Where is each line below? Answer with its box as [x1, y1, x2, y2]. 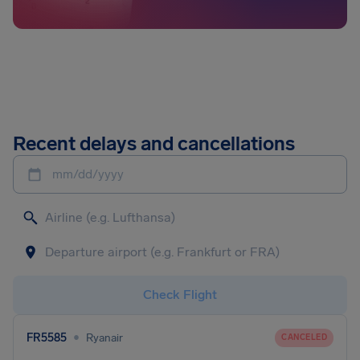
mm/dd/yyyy [52, 166, 124, 182]
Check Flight [143, 287, 217, 302]
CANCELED [281, 332, 327, 342]
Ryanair [86, 330, 123, 345]
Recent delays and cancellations [13, 132, 295, 155]
